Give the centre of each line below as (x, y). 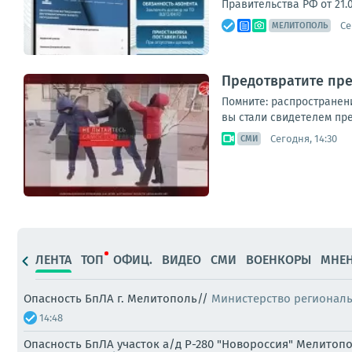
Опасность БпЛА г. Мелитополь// (117, 299)
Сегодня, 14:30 (304, 138)
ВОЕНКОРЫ (279, 259)
